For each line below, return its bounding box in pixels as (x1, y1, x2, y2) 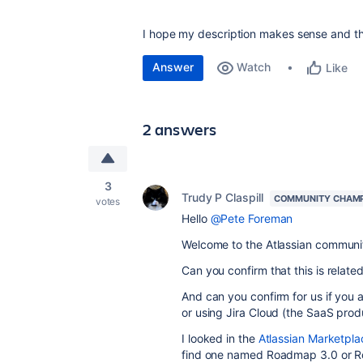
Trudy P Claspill (181, 190, 263, 204)
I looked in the (181, 331, 258, 345)
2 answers (143, 118, 217, 140)
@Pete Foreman (210, 211, 293, 225)
